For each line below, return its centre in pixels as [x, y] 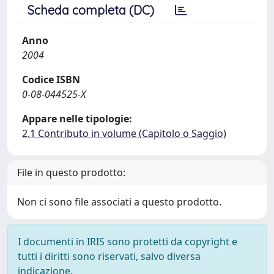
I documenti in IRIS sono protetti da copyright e [128, 242]
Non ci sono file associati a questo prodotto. [119, 202]
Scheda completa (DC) [91, 10]
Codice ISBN [51, 80]
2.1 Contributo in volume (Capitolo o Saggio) [124, 133]
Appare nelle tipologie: [77, 119]
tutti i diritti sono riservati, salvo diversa [109, 256]
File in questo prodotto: [71, 172]
